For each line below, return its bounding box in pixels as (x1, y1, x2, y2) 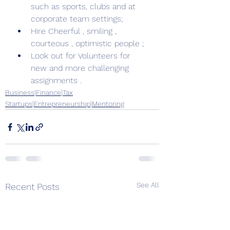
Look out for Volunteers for (31, 51, 133, 61)
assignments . (31, 75, 84, 85)
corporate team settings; (31, 14, 125, 24)
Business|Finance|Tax (5, 88, 73, 97)
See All (137, 181, 159, 189)
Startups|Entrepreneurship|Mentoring (5, 100, 124, 108)
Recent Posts (5, 181, 60, 192)
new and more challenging (31, 63, 131, 73)
